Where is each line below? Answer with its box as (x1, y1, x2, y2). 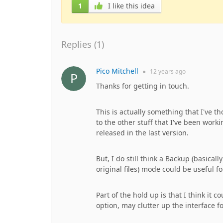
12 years (150, 67, 174, 76)
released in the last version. (96, 128, 189, 137)
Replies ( (61, 38, 97, 50)
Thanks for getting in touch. (96, 81, 189, 91)
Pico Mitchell (96, 66, 138, 76)
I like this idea (106, 1, 155, 10)
